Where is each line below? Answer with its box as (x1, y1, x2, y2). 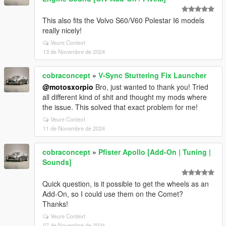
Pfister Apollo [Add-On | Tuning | (98, 147, 211, 157)
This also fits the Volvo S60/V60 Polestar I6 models (42, 15, 204, 25)
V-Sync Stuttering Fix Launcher (98, 70, 206, 80)
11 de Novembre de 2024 (43, 124, 105, 132)
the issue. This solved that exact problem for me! (42, 102, 198, 112)
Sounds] (42, 157, 72, 167)
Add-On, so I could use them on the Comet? (42, 189, 183, 199)
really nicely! (42, 25, 82, 35)
